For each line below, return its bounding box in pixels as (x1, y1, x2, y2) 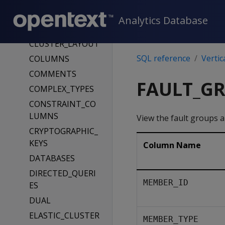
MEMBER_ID (143, 178, 188, 187)
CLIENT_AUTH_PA (29, 11, 97, 22)
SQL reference (137, 53, 190, 64)
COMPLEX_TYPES (29, 83, 94, 94)
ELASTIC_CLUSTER (29, 210, 99, 221)
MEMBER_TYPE (143, 214, 198, 224)
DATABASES (29, 153, 75, 164)
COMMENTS (29, 68, 76, 79)
